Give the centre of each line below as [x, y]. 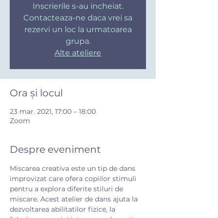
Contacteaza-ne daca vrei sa [78, 18]
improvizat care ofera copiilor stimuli [74, 178]
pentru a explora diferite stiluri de [67, 189]
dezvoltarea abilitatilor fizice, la [64, 209]
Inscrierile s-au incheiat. [78, 6]
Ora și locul [36, 93]
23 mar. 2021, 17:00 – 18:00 [53, 111]
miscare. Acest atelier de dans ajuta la [75, 199]
